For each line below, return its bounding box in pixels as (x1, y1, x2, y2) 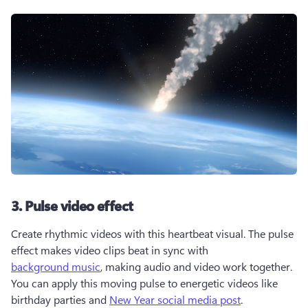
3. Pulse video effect (11, 196, 133, 214)
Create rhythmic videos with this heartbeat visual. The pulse (11, 226, 294, 241)
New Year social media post (109, 292, 241, 307)
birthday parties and (11, 292, 109, 307)
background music (11, 259, 100, 274)
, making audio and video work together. (100, 259, 292, 274)
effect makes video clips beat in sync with (11, 243, 211, 257)
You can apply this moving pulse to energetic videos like (11, 276, 278, 290)
